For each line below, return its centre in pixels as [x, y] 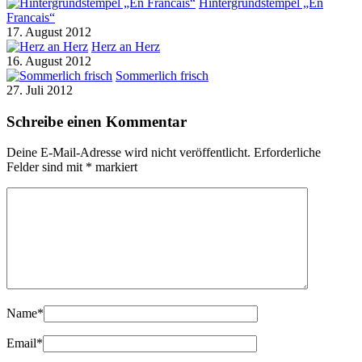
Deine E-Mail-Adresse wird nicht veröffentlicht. [128, 153]
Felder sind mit [46, 167]
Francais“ [31, 18]
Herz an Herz [126, 47]
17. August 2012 [49, 32]
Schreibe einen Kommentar [97, 121]
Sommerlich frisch [162, 76]
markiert [115, 167]
